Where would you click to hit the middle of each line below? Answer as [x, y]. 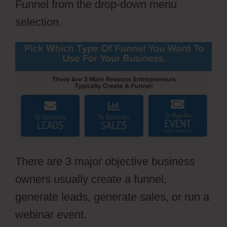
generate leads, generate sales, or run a [112, 197]
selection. [39, 22]
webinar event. [51, 215]
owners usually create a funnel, [91, 179]
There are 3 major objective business [105, 162]
